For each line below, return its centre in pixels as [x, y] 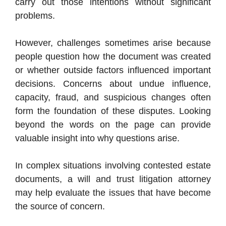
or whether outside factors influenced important [113, 70]
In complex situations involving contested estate [113, 166]
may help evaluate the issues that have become [113, 193]
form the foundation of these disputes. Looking [113, 111]
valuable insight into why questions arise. [97, 138]
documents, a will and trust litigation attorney [113, 179]
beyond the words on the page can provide [113, 125]
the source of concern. [60, 207]
